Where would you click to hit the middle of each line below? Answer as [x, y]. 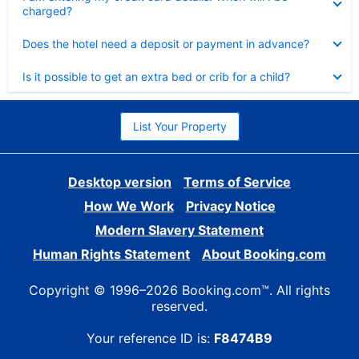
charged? [47, 11]
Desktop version [120, 182]
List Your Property [179, 126]
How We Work [129, 206]
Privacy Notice [230, 206]
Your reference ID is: [150, 338]
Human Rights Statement [111, 254]
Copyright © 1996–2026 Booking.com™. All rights [179, 290]
